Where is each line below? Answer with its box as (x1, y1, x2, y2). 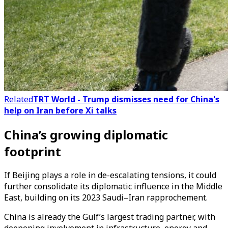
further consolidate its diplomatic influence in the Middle (4, 181, 222, 192)
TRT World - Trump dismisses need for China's (33, 93, 219, 105)
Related (4, 93, 33, 105)
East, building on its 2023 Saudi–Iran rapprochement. (4, 192, 208, 204)
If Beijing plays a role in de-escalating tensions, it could (4, 169, 216, 181)
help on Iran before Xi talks (4, 104, 117, 116)
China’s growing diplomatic (4, 126, 168, 143)
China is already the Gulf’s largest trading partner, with (4, 211, 215, 223)
